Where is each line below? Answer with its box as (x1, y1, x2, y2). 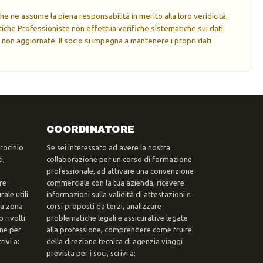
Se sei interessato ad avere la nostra (46, 143, 170, 152)
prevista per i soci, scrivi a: (46, 249, 136, 258)
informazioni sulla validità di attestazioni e (46, 190, 191, 199)
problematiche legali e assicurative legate (46, 214, 188, 222)
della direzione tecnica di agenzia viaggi (46, 237, 183, 246)
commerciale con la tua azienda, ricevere (46, 178, 184, 187)
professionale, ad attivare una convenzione (46, 167, 194, 176)
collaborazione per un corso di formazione (46, 155, 192, 164)
